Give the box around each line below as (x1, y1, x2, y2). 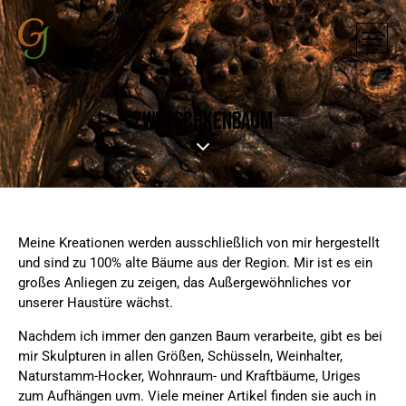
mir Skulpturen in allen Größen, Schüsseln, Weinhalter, (18, 348, 343, 365)
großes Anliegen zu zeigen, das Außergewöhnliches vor (18, 275, 351, 292)
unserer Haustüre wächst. (18, 295, 173, 312)
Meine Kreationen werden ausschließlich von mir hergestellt (18, 235, 380, 252)
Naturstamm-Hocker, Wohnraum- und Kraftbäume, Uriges (18, 368, 361, 385)
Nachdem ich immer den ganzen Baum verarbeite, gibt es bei (18, 328, 382, 345)
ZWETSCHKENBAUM (133, 108, 273, 136)
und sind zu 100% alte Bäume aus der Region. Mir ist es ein (18, 255, 372, 272)
